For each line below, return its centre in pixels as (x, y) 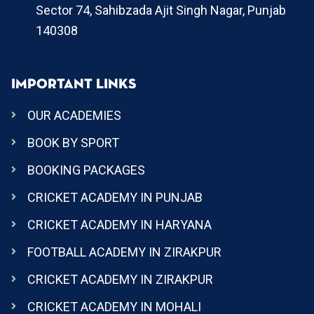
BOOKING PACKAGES (86, 170)
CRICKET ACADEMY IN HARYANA (119, 224)
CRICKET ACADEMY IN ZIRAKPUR (120, 279)
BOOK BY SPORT (73, 142)
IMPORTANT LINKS (74, 84)
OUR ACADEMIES (74, 115)
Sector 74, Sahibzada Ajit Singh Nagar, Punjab (161, 10)
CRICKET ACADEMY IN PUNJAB (115, 197)
